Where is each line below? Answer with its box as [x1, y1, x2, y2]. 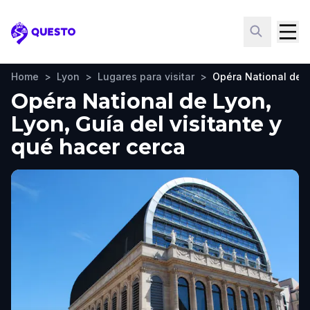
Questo [10, 33, 53, 48]
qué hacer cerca [11, 134, 185, 160]
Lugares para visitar [98, 71, 194, 82]
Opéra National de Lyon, [11, 89, 271, 114]
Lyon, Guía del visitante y [11, 111, 282, 137]
